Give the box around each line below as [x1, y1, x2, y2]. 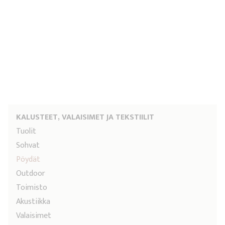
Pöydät [16, 153, 40, 166]
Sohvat [16, 139, 40, 152]
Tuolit [16, 125, 36, 138]
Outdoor [16, 167, 45, 180]
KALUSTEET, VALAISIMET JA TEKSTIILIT [16, 110, 154, 124]
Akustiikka [16, 195, 50, 208]
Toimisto [16, 181, 47, 194]
